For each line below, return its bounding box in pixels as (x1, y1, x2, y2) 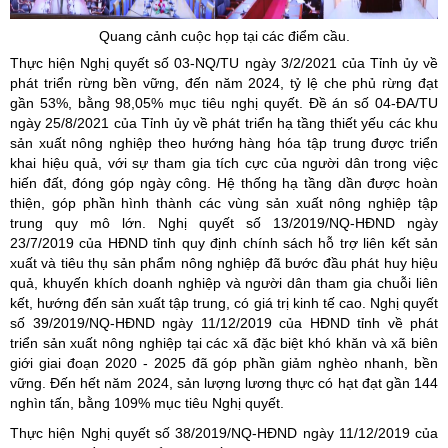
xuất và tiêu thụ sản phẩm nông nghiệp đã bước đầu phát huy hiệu (10, 255, 438, 271)
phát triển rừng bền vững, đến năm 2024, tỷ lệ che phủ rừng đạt (10, 75, 438, 91)
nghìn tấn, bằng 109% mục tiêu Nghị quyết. (10, 395, 288, 411)
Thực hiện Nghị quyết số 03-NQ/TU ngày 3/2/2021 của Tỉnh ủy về (10, 55, 438, 71)
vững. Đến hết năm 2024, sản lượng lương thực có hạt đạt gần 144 (10, 375, 438, 391)
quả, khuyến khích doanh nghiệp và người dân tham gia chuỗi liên (10, 275, 438, 291)
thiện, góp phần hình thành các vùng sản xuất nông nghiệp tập (10, 195, 438, 211)
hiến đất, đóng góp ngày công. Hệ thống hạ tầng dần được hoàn (10, 175, 438, 191)
